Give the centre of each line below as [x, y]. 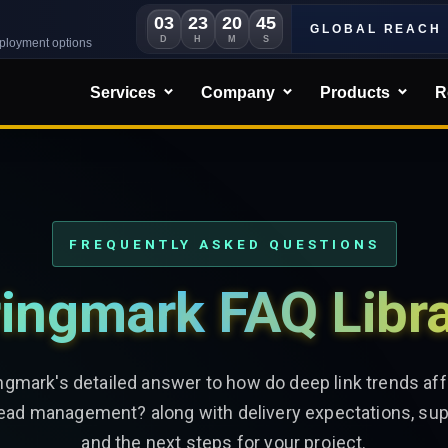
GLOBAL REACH [376, 29]
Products [355, 92]
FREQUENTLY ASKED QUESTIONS [224, 244]
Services [123, 92]
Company [238, 92]
